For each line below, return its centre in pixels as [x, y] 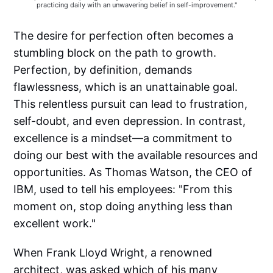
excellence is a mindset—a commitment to [123, 138]
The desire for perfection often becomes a [124, 36]
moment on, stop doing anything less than [123, 207]
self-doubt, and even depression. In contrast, [130, 121]
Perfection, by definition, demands [103, 70]
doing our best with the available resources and [136, 155]
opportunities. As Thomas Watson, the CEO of [133, 172]
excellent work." [55, 224]
